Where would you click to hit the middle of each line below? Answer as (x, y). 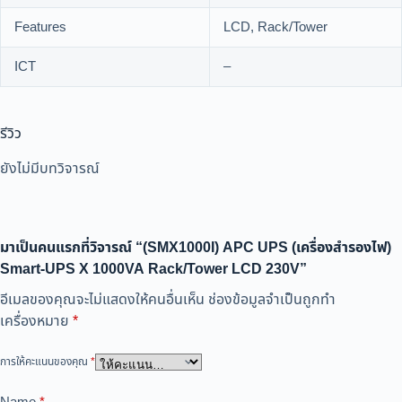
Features (40, 28)
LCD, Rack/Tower (275, 28)
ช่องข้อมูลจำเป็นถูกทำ (272, 299)
